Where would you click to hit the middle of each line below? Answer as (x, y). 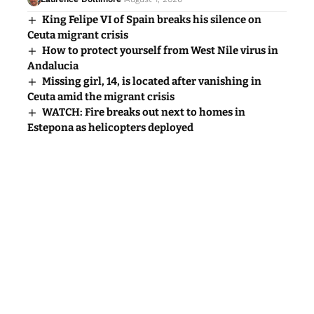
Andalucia (53, 66)
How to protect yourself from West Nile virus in (161, 50)
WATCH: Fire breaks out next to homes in (144, 112)
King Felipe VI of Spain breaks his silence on (152, 19)
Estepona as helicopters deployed (110, 127)
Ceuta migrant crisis (78, 35)
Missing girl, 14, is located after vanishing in (152, 81)
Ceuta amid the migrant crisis (101, 96)
